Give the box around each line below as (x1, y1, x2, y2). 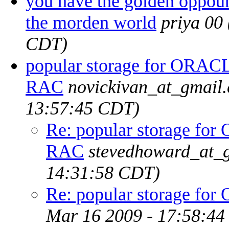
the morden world (26, 12, 156, 33)
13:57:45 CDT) (26, 98, 140, 119)
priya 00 (161, 12, 223, 33)
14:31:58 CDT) (46, 162, 160, 183)
